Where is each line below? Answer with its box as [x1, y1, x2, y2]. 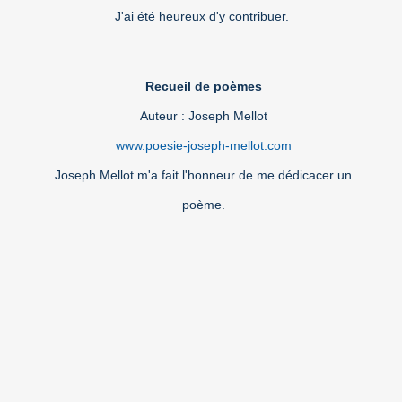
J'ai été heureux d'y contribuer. [114, 9, 293, 24]
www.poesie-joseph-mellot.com [115, 138, 292, 153]
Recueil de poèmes [144, 79, 262, 94]
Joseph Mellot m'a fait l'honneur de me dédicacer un [55, 168, 352, 183]
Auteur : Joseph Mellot [139, 109, 267, 124]
